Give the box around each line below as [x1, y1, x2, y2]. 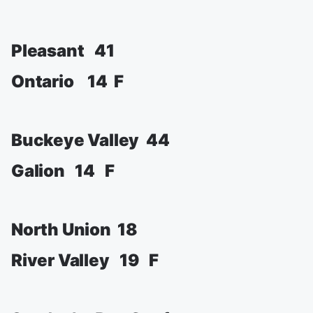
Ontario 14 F [11, 71, 124, 92]
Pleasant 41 [11, 41, 115, 61]
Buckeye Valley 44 [11, 130, 170, 150]
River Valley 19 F [11, 250, 159, 270]
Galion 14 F [11, 161, 115, 181]
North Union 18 [11, 219, 138, 240]
